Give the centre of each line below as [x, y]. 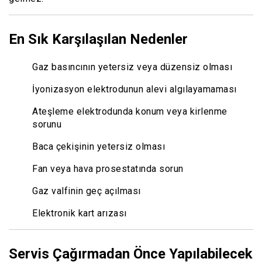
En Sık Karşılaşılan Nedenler [98, 39]
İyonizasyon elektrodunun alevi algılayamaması [135, 89]
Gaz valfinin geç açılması [87, 191]
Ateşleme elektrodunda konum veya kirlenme [130, 111]
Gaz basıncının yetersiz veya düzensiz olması [132, 67]
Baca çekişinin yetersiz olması [99, 146]
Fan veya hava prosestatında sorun [108, 168]
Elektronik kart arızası [80, 213]
